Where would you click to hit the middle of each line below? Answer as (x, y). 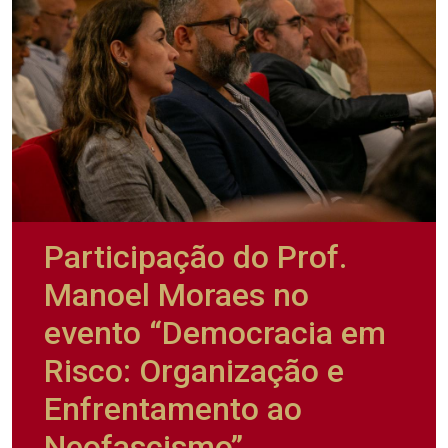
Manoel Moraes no (176, 294)
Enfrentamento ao (173, 408)
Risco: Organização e (194, 370)
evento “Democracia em (215, 332)
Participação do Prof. (195, 256)
